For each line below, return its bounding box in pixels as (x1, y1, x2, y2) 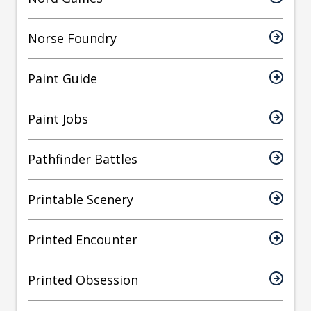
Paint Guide (28, 70, 97, 87)
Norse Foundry (28, 30, 117, 47)
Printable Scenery (28, 191, 133, 208)
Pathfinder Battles (28, 151, 137, 168)
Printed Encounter (28, 231, 137, 249)
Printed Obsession (28, 271, 138, 289)
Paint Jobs (28, 110, 88, 128)
